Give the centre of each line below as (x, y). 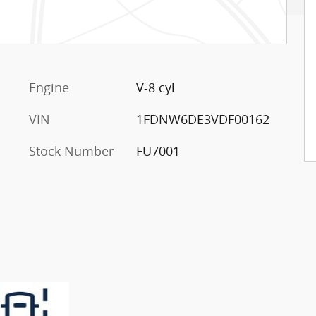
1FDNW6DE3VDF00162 (202, 119)
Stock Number (71, 151)
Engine (49, 87)
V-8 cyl (155, 87)
